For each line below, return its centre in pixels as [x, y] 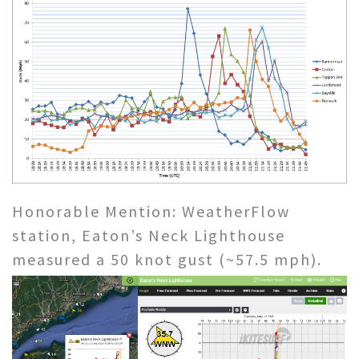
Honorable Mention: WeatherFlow [151, 212]
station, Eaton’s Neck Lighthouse [149, 236]
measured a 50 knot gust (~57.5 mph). [167, 260]
